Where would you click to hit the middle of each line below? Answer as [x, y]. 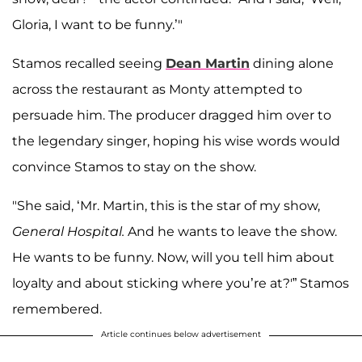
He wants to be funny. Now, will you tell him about [173, 258]
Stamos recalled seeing [89, 64]
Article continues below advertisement [181, 335]
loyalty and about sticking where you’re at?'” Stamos [181, 284]
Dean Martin [208, 64]
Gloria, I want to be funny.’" [97, 25]
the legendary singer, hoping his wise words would [176, 141]
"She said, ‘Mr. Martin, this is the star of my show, [166, 206]
